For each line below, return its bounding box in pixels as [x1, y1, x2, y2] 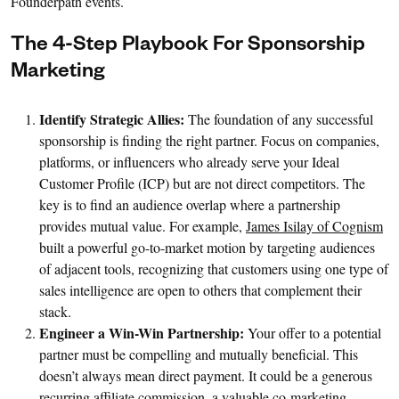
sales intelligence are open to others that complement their [39, 280, 362, 299]
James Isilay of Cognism [246, 216, 383, 235]
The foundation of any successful [184, 109, 373, 128]
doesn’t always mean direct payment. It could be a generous [39, 365, 372, 385]
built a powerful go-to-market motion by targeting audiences [39, 237, 375, 256]
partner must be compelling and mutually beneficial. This [39, 344, 358, 363]
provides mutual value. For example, [39, 216, 246, 235]
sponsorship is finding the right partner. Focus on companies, [39, 130, 379, 150]
